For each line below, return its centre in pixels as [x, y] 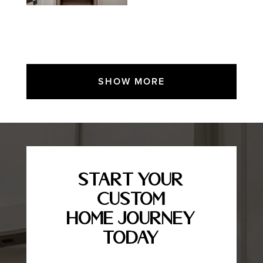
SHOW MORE [131, 82]
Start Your [131, 179]
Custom [131, 199]
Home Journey [131, 218]
